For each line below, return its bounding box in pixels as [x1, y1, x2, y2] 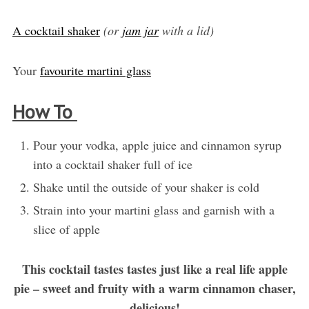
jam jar [121, 22, 159, 39]
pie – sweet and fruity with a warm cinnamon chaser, [13, 279, 296, 298]
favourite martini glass [39, 62, 151, 79]
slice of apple [32, 221, 100, 238]
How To [12, 99, 77, 125]
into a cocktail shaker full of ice [32, 156, 192, 173]
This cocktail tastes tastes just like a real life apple [21, 260, 288, 279]
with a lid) [158, 22, 214, 39]
